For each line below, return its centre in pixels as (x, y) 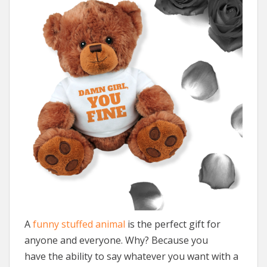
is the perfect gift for (173, 224)
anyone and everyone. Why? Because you (116, 240)
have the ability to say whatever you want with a (131, 257)
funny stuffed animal (79, 224)
